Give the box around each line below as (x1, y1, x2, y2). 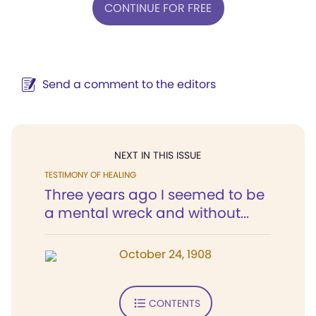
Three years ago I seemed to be (44, 185, 265, 205)
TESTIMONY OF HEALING (44, 169, 136, 181)
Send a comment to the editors (42, 76, 216, 92)
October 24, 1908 (119, 246, 212, 262)
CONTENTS (148, 296, 200, 310)
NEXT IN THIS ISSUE (114, 148, 201, 162)
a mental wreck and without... (44, 203, 249, 223)
